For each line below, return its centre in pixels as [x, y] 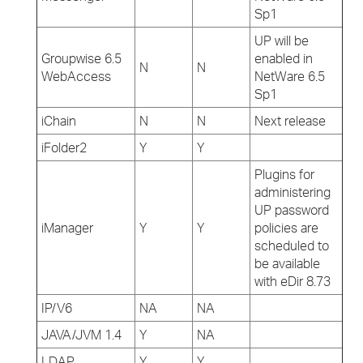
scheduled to [292, 246]
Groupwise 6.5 [81, 58]
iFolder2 [64, 147]
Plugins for [284, 174]
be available [287, 263]
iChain [59, 121]
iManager [67, 228]
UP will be [282, 41]
